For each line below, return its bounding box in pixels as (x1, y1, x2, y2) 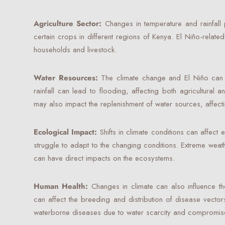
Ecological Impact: (34, 127, 100, 138)
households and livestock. (34, 44, 117, 55)
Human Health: (34, 181, 91, 192)
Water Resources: (34, 72, 101, 83)
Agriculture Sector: (34, 18, 105, 29)
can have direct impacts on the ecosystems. (34, 153, 175, 164)
